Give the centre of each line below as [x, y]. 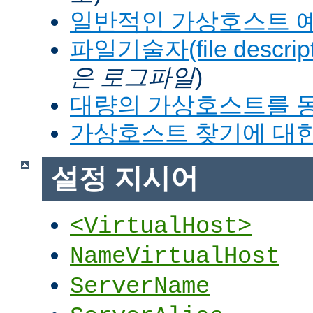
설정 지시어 [124, 179]
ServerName [140, 287]
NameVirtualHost [175, 257]
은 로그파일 [132, 77]
